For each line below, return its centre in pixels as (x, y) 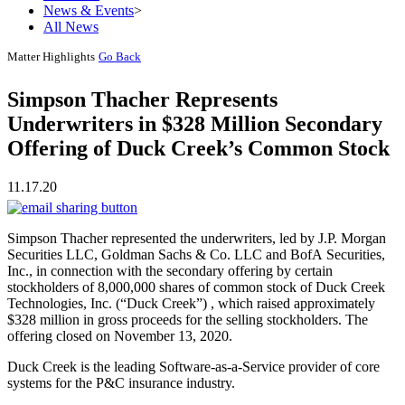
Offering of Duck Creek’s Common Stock (198, 149)
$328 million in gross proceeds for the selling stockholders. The (188, 319)
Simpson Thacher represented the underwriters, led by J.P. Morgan (197, 238)
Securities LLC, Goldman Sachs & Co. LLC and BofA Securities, (196, 254)
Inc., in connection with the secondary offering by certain (170, 270)
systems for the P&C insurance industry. (121, 382)
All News (71, 26)
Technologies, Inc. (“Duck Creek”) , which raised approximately (191, 303)
